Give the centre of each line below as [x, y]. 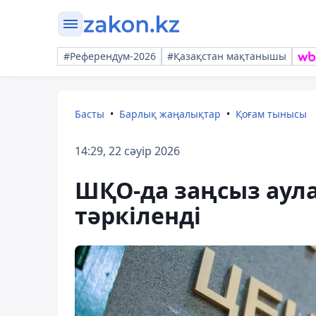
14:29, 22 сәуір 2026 [127, 151]
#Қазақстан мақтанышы [227, 56]
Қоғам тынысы [271, 114]
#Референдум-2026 [110, 56]
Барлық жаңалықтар [170, 114]
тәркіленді [138, 215]
